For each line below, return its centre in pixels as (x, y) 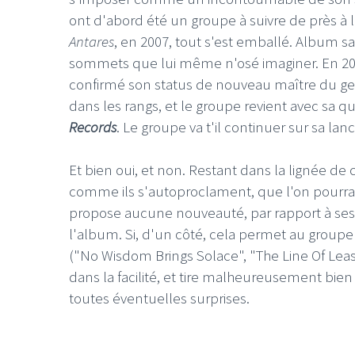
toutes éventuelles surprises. (159, 298)
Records (93, 127)
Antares (92, 41)
